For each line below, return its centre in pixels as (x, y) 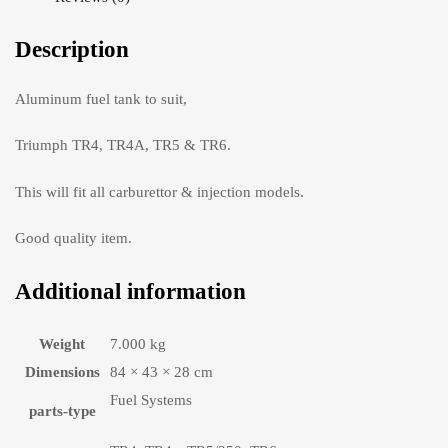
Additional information (130, 291)
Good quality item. (73, 238)
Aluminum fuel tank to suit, (101, 98)
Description (72, 50)
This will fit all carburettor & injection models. (159, 191)
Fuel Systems (151, 399)
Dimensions (62, 371)
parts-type (62, 410)
